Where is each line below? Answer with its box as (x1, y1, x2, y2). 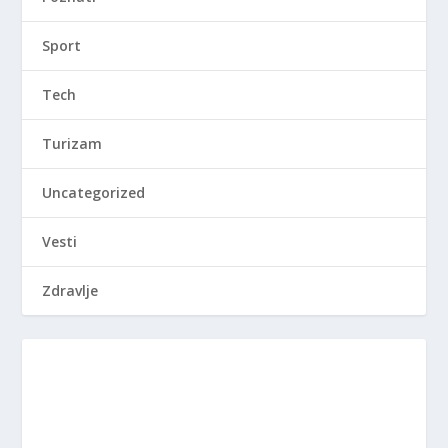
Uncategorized (42, 182, 146, 202)
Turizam (42, 133, 103, 153)
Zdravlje (42, 280, 99, 300)
